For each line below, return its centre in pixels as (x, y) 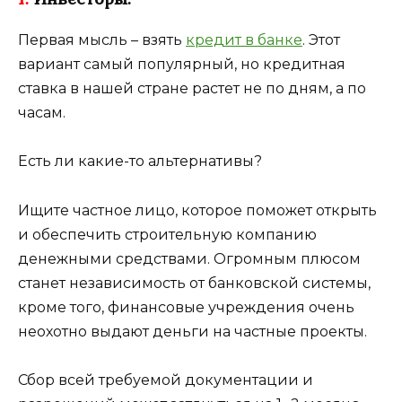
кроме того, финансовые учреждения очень (186, 307)
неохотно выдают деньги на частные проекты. (192, 331)
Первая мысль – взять (102, 40)
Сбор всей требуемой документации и (166, 380)
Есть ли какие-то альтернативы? (140, 162)
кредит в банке (244, 40)
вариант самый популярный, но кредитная (182, 65)
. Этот (321, 40)
